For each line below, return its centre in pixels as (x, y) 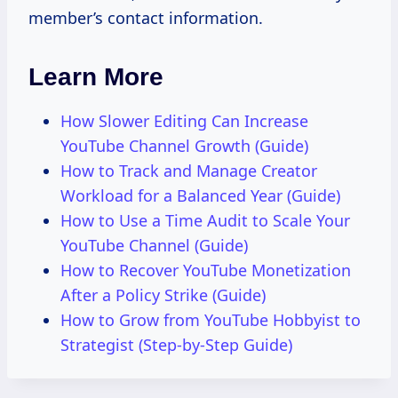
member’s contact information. (146, 17)
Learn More (96, 76)
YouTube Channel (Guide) (154, 245)
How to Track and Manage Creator (189, 170)
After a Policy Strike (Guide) (163, 295)
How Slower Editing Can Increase (184, 120)
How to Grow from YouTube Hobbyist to (211, 319)
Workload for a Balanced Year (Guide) (200, 195)
